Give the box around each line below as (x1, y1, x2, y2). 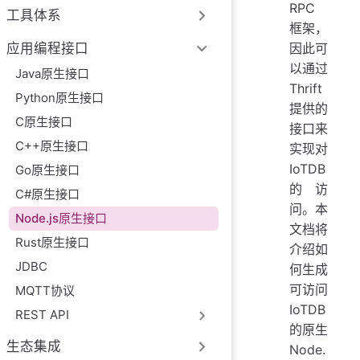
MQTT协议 (15, 282, 76, 298)
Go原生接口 (15, 162, 80, 178)
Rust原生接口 (15, 234, 90, 250)
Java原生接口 (15, 65, 90, 81)
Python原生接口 (15, 89, 104, 105)
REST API (15, 306, 70, 322)
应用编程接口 (6, 40, 88, 57)
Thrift (289, 80, 322, 96)
